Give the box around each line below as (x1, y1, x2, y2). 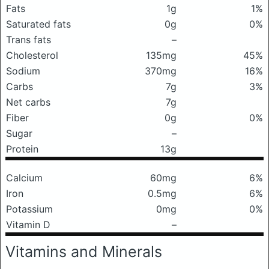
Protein (6, 143, 38, 155)
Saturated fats (6, 18, 71, 30)
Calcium (6, 172, 43, 184)
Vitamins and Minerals (5, 243, 162, 261)
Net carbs (6, 96, 50, 108)
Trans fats (6, 34, 51, 46)
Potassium (6, 203, 53, 215)
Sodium (6, 65, 40, 77)
